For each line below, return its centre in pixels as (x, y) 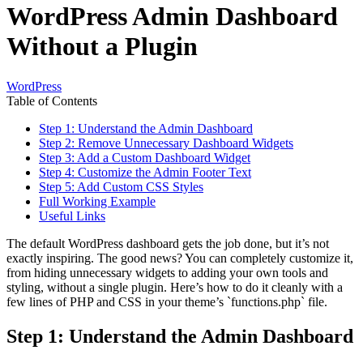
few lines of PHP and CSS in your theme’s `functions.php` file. (167, 301)
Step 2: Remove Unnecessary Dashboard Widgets (166, 143)
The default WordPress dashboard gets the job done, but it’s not (168, 243)
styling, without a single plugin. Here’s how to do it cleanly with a (175, 287)
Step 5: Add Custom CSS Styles (121, 186)
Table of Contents (52, 100)
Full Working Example (97, 201)
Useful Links (72, 216)
